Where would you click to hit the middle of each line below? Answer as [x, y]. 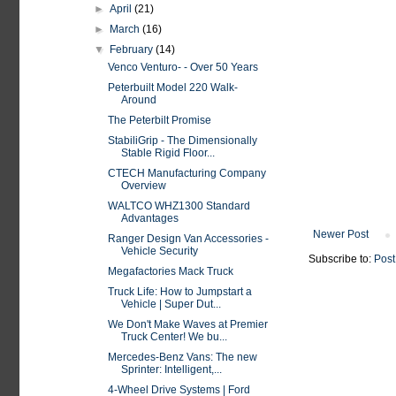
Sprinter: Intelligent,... [171, 369]
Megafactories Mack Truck [170, 271]
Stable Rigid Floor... [168, 153]
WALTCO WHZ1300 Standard [179, 206]
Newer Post [341, 235]
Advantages [149, 218]
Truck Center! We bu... [174, 337]
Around [138, 100]
